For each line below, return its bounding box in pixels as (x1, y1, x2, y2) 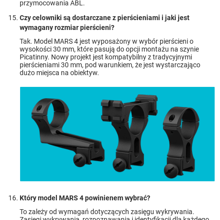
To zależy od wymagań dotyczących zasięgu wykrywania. (20, 207, 194, 216)
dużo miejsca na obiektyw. (20, 68, 99, 77)
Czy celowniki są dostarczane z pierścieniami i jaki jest (20, 13, 190, 22)
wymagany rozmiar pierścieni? (20, 23, 114, 31)
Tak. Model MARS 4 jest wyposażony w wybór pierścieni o (20, 37, 193, 45)
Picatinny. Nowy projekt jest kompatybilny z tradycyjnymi (20, 53, 192, 61)
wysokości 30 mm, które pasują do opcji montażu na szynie (20, 45, 199, 53)
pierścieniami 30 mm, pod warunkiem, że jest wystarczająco (20, 60, 200, 69)
